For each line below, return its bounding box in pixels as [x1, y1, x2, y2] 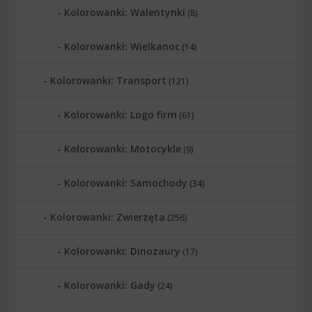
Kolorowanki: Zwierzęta [50, 210, 166, 224]
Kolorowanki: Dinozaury [64, 244, 181, 258]
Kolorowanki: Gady [64, 279, 156, 292]
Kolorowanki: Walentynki [64, 6, 186, 19]
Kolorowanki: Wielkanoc [64, 40, 180, 54]
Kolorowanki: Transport [50, 74, 167, 88]
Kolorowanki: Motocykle [64, 142, 182, 156]
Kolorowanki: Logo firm [64, 108, 178, 122]
